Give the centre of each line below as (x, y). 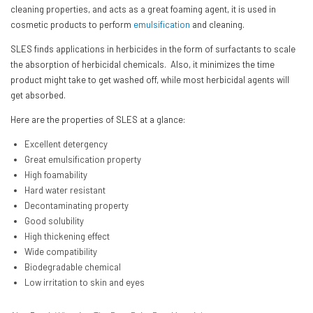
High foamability (56, 174)
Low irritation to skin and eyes (84, 282)
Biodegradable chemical (73, 267)
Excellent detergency (66, 144)
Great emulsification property (82, 159)
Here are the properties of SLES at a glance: (98, 119)
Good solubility (54, 220)
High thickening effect (67, 236)
